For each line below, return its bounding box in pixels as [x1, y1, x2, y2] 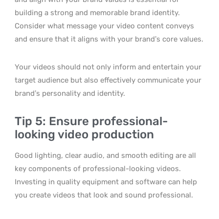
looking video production [15, 128, 154, 141]
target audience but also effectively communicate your [15, 76, 201, 85]
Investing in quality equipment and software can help [15, 177, 197, 186]
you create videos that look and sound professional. [15, 191, 193, 199]
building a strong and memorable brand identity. [15, 8, 180, 17]
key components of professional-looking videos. [15, 164, 181, 173]
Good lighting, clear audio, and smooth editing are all [15, 151, 196, 160]
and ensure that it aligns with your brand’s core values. [15, 35, 203, 44]
